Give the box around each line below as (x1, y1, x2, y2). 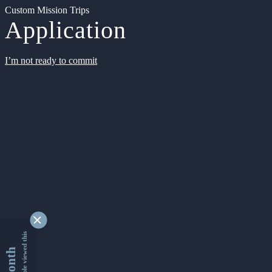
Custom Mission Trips (5, 5, 89, 15)
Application (5, 16, 126, 44)
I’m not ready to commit (5, 55, 97, 66)
